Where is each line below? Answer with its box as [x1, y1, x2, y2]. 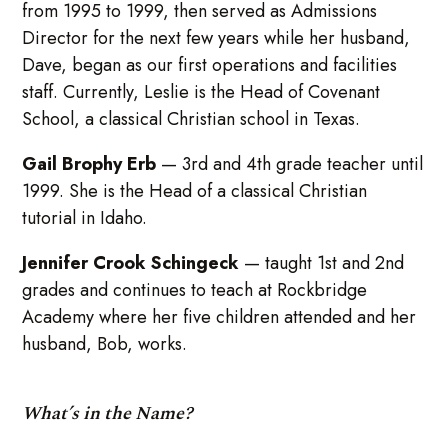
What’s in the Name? [22, 400, 194, 428]
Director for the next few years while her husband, [22, 25, 411, 52]
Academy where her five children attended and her [22, 304, 417, 331]
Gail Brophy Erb [22, 151, 157, 178]
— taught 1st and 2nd [239, 250, 405, 277]
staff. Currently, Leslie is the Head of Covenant [22, 79, 381, 106]
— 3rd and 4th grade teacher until [156, 151, 424, 178]
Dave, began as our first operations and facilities [22, 52, 398, 79]
